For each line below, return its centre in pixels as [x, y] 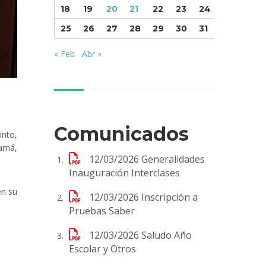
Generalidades [173, 159]
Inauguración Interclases [124, 172]
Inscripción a [170, 197]
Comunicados [121, 134]
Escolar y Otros [102, 248]
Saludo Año [167, 235]
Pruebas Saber [102, 210]
